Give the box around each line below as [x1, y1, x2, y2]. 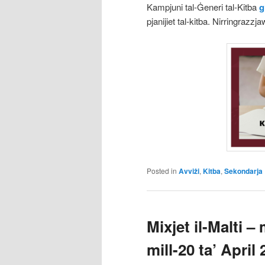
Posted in [147, 165, 177, 176]
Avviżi [179, 165, 199, 176]
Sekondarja [224, 165, 263, 176]
